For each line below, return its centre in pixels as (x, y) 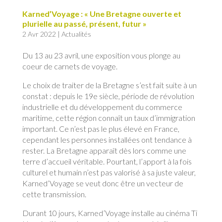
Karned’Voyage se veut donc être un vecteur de (103, 183)
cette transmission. (54, 194)
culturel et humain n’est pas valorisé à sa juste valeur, (109, 172)
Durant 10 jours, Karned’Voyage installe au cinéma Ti (110, 213)
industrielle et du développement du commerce (102, 107)
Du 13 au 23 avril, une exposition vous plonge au (101, 55)
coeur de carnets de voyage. (70, 66)
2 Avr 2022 (39, 34)
